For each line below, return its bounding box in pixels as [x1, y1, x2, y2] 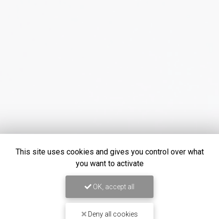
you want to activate [75, 159, 144, 168]
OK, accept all [91, 183, 134, 191]
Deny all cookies [86, 210, 138, 218]
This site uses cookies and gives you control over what [15, 147, 204, 156]
